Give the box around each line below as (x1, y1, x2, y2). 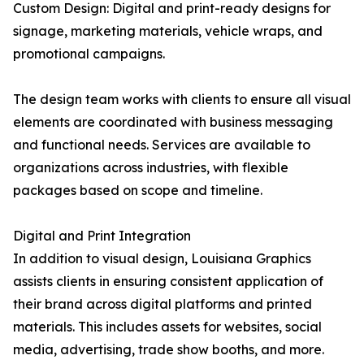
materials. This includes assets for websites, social (13, 318, 322, 336)
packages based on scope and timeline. (13, 182, 262, 199)
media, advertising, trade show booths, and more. (13, 341, 324, 358)
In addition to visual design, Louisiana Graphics (13, 250, 311, 267)
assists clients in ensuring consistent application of (13, 273, 323, 290)
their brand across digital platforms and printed (13, 296, 312, 313)
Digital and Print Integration (13, 227, 191, 245)
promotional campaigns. (13, 45, 165, 63)
